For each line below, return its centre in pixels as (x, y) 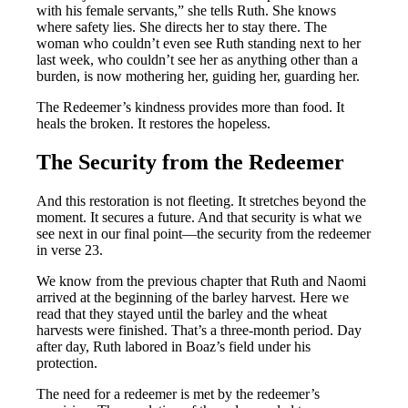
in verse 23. (70, 250)
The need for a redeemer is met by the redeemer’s (178, 394)
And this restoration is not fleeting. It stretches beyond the (202, 201)
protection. (67, 363)
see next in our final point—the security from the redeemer (204, 234)
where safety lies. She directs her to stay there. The (182, 27)
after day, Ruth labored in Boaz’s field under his (174, 347)
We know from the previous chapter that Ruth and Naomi (202, 281)
